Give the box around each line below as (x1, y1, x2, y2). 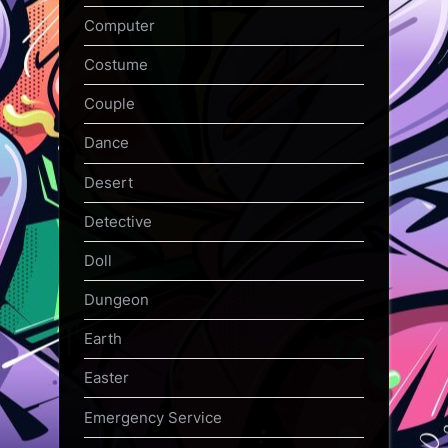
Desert (84, 172, 133, 192)
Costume (84, 55, 148, 75)
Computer (84, 16, 155, 35)
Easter (84, 368, 129, 388)
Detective (84, 211, 152, 231)
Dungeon (84, 290, 149, 310)
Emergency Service (84, 407, 222, 427)
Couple (84, 94, 135, 114)
